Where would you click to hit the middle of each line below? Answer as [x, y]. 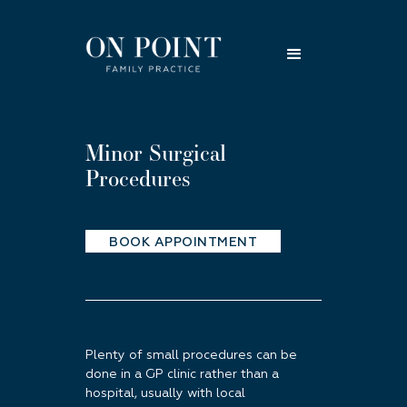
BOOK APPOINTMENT [183, 243]
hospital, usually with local [165, 393]
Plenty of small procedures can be [191, 355]
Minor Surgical [156, 153]
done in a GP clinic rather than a [182, 374]
